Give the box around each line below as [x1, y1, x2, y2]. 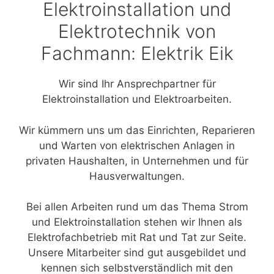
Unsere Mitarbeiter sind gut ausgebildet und [28, 246, 246, 259]
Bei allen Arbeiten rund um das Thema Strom [26, 201, 248, 213]
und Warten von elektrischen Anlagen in [39, 139, 235, 152]
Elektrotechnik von [58, 20, 216, 42]
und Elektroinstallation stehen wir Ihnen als [32, 216, 242, 228]
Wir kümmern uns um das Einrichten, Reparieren [19, 124, 255, 136]
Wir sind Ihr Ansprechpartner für [58, 78, 216, 90]
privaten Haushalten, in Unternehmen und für [26, 154, 248, 167]
